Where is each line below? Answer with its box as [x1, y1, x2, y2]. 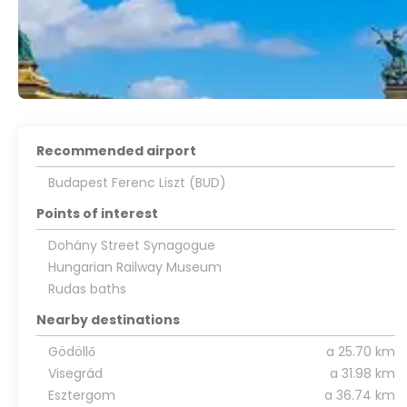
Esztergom [47, 386, 115, 405]
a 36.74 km [323, 386, 395, 405]
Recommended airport [36, 142, 197, 161]
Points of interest [36, 204, 159, 223]
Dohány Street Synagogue [47, 236, 215, 255]
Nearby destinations [36, 311, 181, 330]
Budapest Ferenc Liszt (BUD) [47, 174, 226, 193]
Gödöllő [47, 342, 95, 362]
